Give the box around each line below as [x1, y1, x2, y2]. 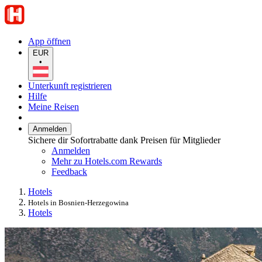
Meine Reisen [28, 101, 79, 112]
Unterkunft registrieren [28, 80, 112, 91]
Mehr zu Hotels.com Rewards [51, 156, 162, 166]
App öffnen [28, 36, 71, 46]
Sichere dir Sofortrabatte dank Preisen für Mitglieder [28, 135, 220, 145]
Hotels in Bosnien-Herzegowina [28, 198, 129, 207]
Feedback [51, 166, 87, 177]
